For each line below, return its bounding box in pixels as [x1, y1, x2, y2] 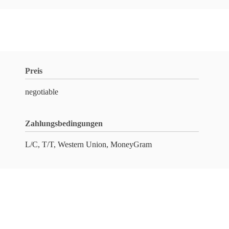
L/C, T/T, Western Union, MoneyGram [25, 140, 152, 149]
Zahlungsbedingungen [25, 119, 103, 128]
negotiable [25, 87, 58, 96]
